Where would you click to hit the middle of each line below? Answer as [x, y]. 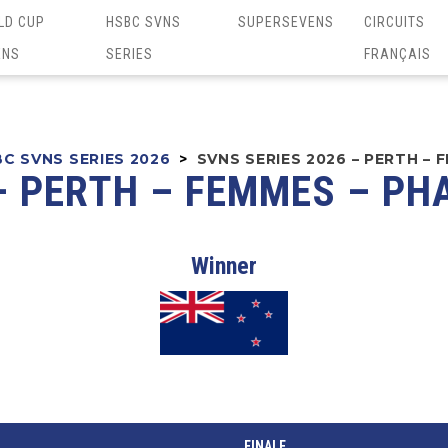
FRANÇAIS [397, 53]
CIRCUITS [394, 21]
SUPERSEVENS [285, 21]
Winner [224, 266]
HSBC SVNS [143, 21]
